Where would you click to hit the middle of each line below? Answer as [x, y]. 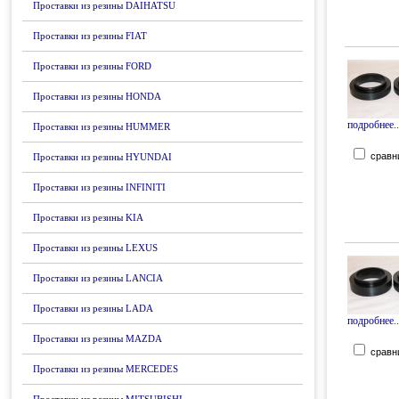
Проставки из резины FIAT [90, 36]
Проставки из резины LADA [93, 308]
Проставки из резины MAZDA [98, 338]
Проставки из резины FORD [92, 66]
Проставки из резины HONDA [97, 96]
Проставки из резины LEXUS [95, 248]
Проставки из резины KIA [88, 217]
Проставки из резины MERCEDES [106, 369]
